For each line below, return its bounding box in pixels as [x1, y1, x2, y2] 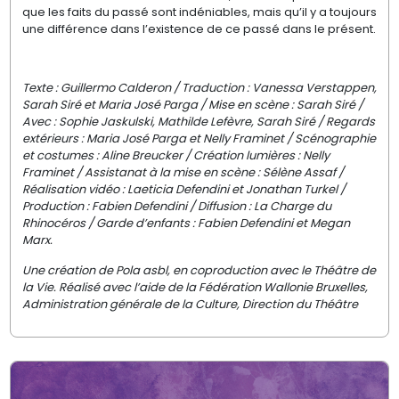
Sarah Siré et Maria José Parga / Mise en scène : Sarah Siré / [21, 96, 363, 114]
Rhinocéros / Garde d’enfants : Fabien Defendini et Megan [21, 215, 350, 232]
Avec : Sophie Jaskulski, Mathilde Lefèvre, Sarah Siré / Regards [21, 113, 375, 131]
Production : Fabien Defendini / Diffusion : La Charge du [21, 198, 331, 216]
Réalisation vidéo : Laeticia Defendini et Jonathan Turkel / [21, 181, 346, 199]
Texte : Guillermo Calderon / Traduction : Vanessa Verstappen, [21, 79, 377, 97]
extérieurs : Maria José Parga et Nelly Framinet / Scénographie [21, 130, 376, 148]
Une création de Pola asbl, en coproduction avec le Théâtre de [21, 261, 376, 279]
